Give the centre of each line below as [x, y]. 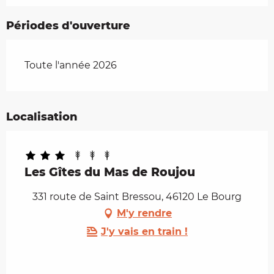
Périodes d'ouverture [68, 26]
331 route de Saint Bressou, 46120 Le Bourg [137, 197]
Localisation [42, 117]
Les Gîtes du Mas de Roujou [110, 172]
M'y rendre [144, 213]
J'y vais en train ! [144, 232]
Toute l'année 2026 [71, 65]
